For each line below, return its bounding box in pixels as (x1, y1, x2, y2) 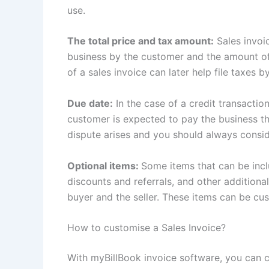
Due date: (67, 97, 113, 109)
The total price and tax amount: (67, 35, 214, 47)
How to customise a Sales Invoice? (67, 222, 229, 234)
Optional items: (67, 159, 141, 172)
